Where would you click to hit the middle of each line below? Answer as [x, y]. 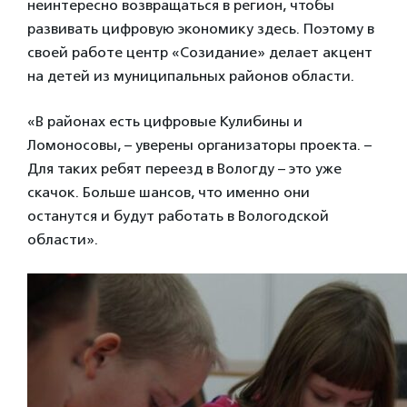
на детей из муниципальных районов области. [191, 75]
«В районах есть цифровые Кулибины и [165, 121]
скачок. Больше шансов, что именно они [169, 192]
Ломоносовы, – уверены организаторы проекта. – [199, 144]
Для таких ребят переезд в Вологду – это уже [184, 168]
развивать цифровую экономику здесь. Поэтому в [201, 28]
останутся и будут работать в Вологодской [178, 215]
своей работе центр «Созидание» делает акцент [200, 52]
